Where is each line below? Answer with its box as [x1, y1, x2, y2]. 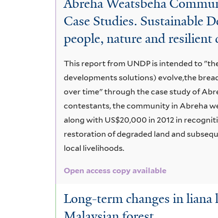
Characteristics [55, 5, 153, 25]
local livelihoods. [64, 143, 125, 153]
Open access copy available [64, 165, 167, 175]
